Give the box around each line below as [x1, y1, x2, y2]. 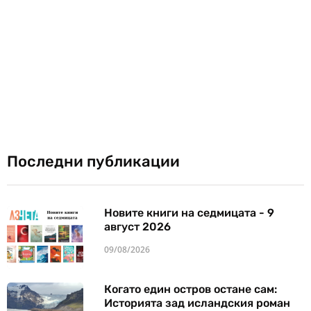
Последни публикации [7, 151, 180, 171]
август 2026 [104, 219, 171, 233]
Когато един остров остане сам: [104, 282, 277, 296]
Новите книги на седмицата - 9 [104, 205, 274, 219]
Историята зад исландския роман [104, 296, 290, 310]
